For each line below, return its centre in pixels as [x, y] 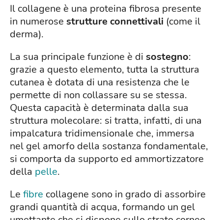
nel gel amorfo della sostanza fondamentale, [109, 146]
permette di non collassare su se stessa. [98, 95]
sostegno [167, 57]
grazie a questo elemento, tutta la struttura [105, 70]
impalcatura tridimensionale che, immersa [102, 134]
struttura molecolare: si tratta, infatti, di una [106, 121]
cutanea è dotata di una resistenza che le [100, 82]
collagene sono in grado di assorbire [124, 194]
